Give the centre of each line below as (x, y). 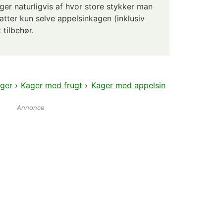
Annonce (31, 108)
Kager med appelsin (128, 85)
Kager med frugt (52, 85)
